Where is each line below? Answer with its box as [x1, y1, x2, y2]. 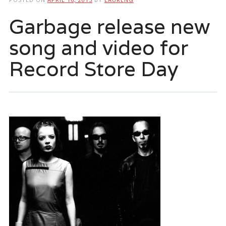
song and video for [9, 34, 188, 61]
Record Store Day [9, 55, 178, 82]
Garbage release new [9, 13, 210, 39]
